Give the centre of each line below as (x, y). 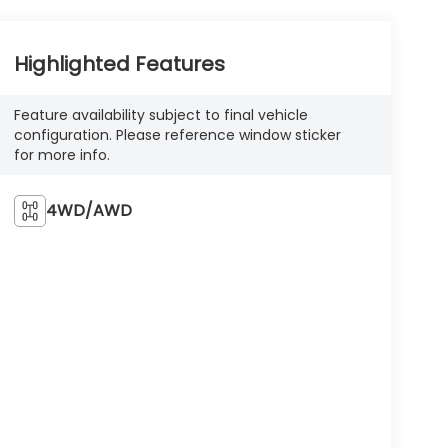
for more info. (61, 154)
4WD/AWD (88, 210)
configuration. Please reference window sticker (177, 134)
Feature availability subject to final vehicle (160, 114)
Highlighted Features (119, 63)
